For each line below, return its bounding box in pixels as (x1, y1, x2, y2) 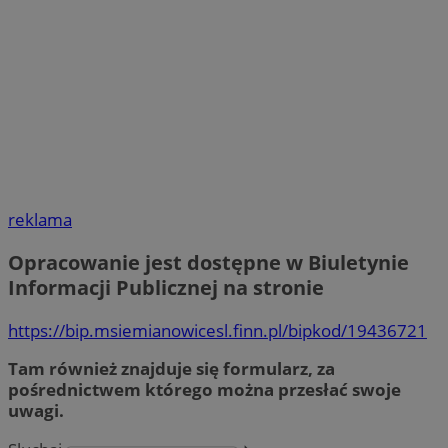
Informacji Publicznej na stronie (8, 274, 329, 302)
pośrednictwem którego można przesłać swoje (8, 378, 401, 402)
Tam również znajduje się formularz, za (8, 357, 335, 381)
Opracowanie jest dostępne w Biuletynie (8, 249, 409, 277)
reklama (8, 208, 72, 232)
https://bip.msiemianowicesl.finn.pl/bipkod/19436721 (8, 319, 427, 343)
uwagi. (8, 399, 64, 423)
